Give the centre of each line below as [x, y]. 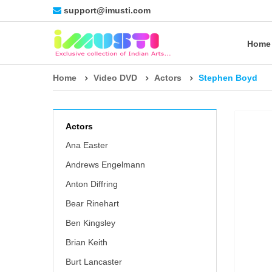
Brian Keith [87, 242]
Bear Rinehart [92, 203]
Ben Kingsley [90, 223]
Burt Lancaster [94, 262]
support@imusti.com [107, 10]
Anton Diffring [92, 184]
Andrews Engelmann [105, 165]
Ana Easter [87, 145]
